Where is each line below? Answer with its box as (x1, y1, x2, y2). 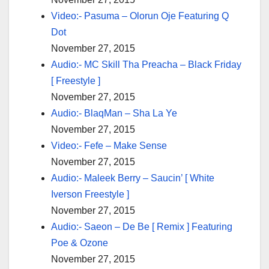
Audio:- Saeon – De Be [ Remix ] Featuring (51, 222, 232, 232)
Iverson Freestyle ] (51, 189, 129, 200)
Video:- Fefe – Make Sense (51, 141, 167, 151)
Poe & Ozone (51, 238, 108, 249)
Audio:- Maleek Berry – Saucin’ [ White (51, 173, 214, 184)
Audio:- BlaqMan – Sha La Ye (51, 108, 177, 119)
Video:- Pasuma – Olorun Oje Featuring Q (51, 11, 229, 22)
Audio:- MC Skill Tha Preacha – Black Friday (51, 59, 241, 70)
